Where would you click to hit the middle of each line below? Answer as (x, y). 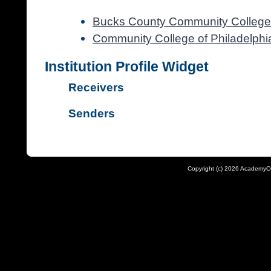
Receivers (96, 87)
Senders (92, 113)
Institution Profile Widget (127, 66)
